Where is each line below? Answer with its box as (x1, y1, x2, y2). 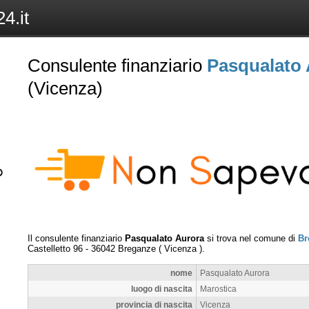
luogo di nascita (131, 283, 192, 293)
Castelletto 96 (28, 243, 83, 254)
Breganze (118, 243, 156, 254)
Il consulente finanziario (28, 232, 125, 243)
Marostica (200, 283, 237, 293)
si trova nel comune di (204, 232, 298, 243)
